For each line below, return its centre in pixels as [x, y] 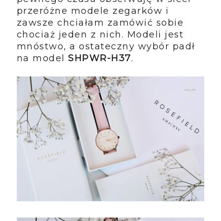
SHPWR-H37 [100, 58]
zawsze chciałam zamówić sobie [100, 22]
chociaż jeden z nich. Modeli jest [100, 34]
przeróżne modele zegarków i [93, 11]
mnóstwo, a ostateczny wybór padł [106, 46]
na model [42, 58]
